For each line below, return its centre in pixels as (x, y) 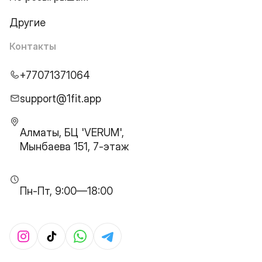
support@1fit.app (61, 99)
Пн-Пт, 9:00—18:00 (66, 191)
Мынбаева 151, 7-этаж (75, 146)
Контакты (33, 46)
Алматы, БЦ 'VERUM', (72, 132)
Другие (27, 23)
